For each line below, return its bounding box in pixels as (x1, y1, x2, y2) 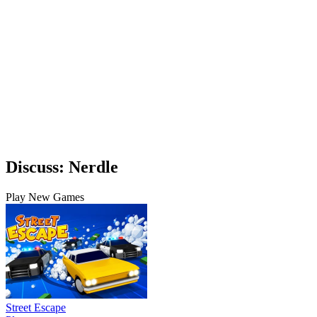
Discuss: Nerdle (6, 157, 118, 176)
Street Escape (6, 301, 66, 313)
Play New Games (6, 190, 84, 203)
